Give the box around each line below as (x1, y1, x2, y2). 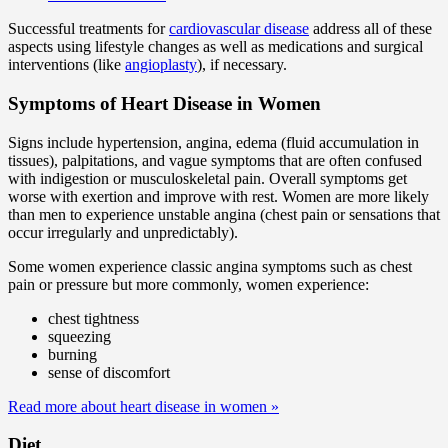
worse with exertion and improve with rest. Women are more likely (8, 187, 429, 205)
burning (48, 345, 97, 363)
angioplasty (125, 56, 197, 74)
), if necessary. (197, 56, 287, 74)
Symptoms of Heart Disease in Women (8, 92, 321, 114)
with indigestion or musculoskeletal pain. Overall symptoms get (8, 169, 407, 187)
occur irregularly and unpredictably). (8, 223, 238, 241)
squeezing (48, 327, 111, 345)
